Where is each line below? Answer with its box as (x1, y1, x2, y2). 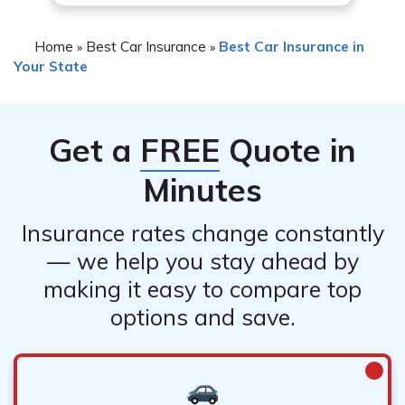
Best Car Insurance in (219, 36, 364, 55)
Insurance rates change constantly (21, 218, 384, 247)
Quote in (220, 129, 356, 170)
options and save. (109, 302, 296, 331)
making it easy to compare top (43, 274, 362, 303)
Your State (14, 56, 88, 75)
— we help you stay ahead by (46, 246, 359, 275)
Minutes (143, 169, 262, 210)
